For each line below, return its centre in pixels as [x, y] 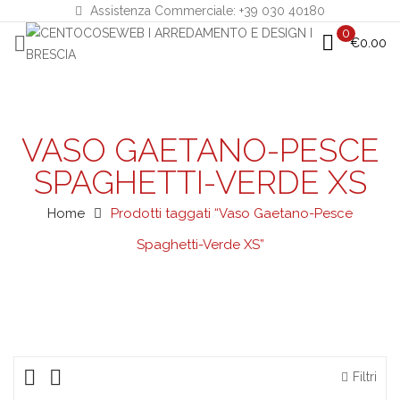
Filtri [365, 377]
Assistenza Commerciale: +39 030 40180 [206, 11]
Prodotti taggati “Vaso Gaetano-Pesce [232, 213]
